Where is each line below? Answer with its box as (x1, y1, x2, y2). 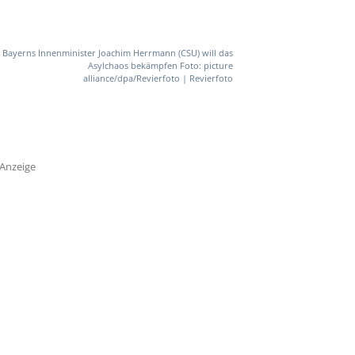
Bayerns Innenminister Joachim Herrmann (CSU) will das (2, 47, 233, 59)
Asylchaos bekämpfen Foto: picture (87, 59, 233, 72)
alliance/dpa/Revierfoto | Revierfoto (82, 72, 233, 85)
